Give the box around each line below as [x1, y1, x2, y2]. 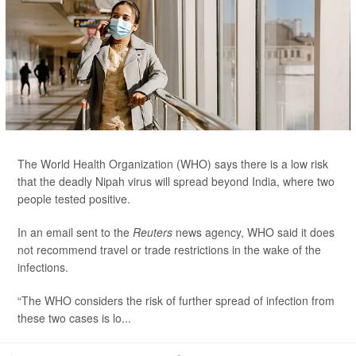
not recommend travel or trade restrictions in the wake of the [17, 242, 321, 257]
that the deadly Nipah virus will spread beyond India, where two [17, 173, 335, 189]
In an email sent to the [17, 224, 133, 240]
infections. [17, 259, 68, 275]
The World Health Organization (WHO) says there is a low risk [17, 156, 328, 172]
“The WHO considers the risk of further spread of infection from [17, 292, 335, 308]
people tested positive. [17, 191, 130, 207]
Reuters [133, 224, 176, 240]
